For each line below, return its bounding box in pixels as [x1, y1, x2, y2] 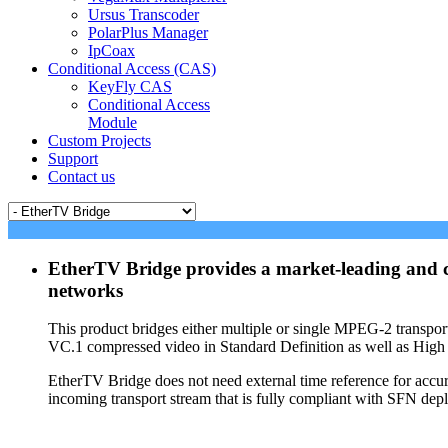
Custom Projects [48, 131, 151, 149]
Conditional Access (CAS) [48, 59, 216, 77]
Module [88, 113, 137, 131]
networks [48, 279, 123, 301]
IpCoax [88, 41, 135, 59]
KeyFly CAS [88, 77, 172, 95]
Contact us [48, 167, 115, 185]
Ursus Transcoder [88, 5, 199, 23]
